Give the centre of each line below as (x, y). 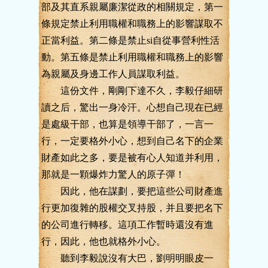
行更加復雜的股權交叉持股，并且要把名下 (132, 208)
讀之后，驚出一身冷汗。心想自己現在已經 (132, 107)
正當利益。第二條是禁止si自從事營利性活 (130, 40)
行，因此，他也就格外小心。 (103, 241)
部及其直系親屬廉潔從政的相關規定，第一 (132, 7)
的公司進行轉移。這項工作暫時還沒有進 (127, 225)
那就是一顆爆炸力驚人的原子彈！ (113, 174)
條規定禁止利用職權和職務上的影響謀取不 (132, 24)
